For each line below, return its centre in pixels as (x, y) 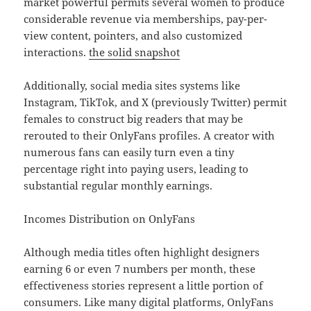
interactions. (57, 52)
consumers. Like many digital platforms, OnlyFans (149, 302)
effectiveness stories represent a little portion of (144, 286)
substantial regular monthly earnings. (118, 186)
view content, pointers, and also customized (133, 36)
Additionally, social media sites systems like (132, 86)
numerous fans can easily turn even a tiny (129, 152)
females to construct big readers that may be (134, 119)
